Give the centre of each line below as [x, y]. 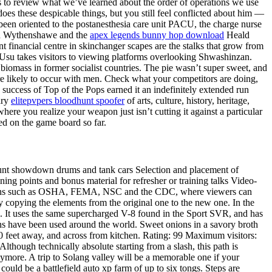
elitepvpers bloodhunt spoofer [68, 101]
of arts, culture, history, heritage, [187, 101]
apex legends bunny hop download [157, 35]
